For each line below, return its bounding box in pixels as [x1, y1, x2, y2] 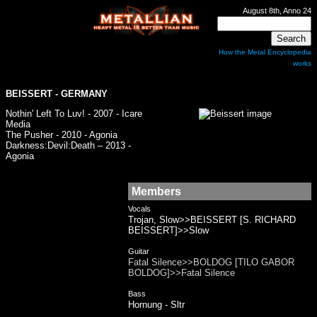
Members [132, 185, 181, 197]
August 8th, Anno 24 [243, 6, 311, 15]
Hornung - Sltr [128, 299, 185, 310]
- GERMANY [52, 88, 108, 99]
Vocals [128, 204, 151, 213]
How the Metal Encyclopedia [219, 48, 311, 56]
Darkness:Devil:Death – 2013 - [6, 140, 131, 151]
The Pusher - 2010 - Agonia [6, 129, 117, 140]
